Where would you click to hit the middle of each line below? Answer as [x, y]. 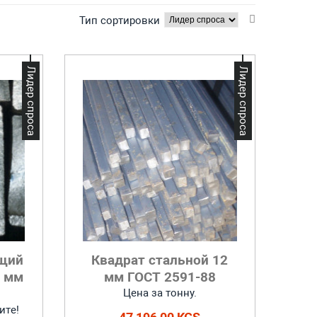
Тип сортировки [120, 21]
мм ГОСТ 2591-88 [160, 277]
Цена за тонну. [160, 293]
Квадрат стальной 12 [160, 260]
